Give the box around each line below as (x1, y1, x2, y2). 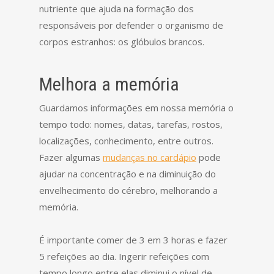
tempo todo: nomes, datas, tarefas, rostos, (39, 118, 223, 130)
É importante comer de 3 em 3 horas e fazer (39, 234, 228, 246)
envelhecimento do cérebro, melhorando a (39, 184, 218, 196)
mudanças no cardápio (103, 151, 196, 163)
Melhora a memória (39, 73, 179, 95)
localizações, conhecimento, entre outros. (39, 135, 213, 147)
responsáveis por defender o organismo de (39, 19, 223, 31)
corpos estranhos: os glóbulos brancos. (39, 35, 204, 48)
